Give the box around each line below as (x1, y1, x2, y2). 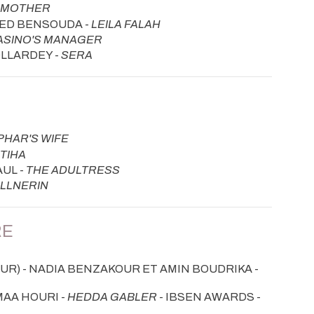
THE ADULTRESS (26, 164, 120, 177)
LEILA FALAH (91, 18, 161, 30)
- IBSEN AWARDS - (157, 290, 261, 303)
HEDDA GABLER (67, 290, 157, 303)
